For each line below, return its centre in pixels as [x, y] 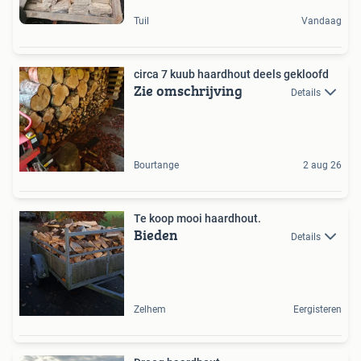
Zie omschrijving [188, 91]
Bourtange [156, 166]
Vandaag [322, 21]
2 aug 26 [322, 166]
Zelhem [150, 310]
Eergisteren [317, 310]
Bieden [156, 235]
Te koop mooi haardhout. [197, 219]
